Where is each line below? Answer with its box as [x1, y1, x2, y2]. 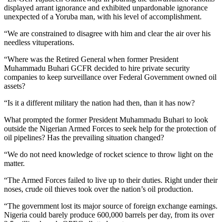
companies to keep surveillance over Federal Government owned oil [4, 72, 217, 81]
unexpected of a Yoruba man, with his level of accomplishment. [4, 12, 202, 21]
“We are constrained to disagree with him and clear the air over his [4, 29, 211, 38]
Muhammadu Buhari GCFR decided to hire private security [4, 63, 190, 72]
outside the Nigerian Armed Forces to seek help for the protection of [4, 124, 216, 133]
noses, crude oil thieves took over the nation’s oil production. [4, 184, 193, 193]
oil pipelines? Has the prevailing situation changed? [4, 133, 164, 142]
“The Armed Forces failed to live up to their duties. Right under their [4, 175, 218, 184]
